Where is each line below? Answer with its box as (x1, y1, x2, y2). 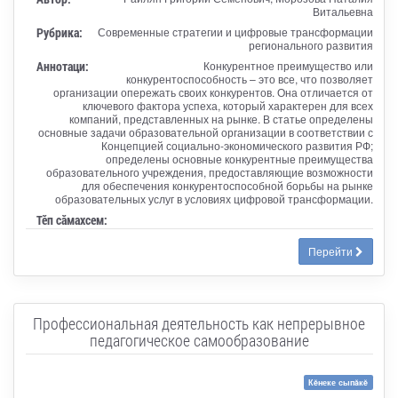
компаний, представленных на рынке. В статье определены (68, 110, 373, 126)
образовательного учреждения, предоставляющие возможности (45, 163, 373, 179)
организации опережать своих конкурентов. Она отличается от (52, 84, 373, 99)
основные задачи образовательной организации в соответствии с (37, 123, 373, 139)
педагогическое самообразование (89, 329, 309, 351)
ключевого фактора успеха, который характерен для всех (82, 97, 373, 113)
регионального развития (248, 36, 373, 52)
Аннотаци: (36, 57, 89, 75)
